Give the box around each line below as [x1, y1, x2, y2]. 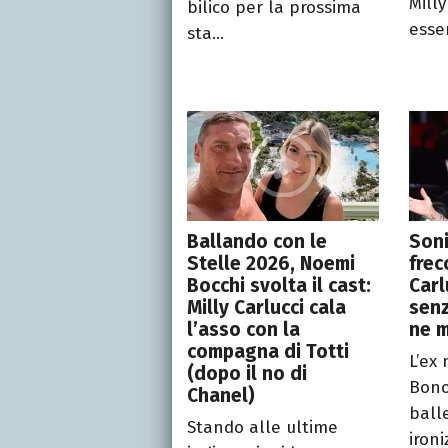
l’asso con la [187, 318, 300, 342]
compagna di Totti [187, 340, 349, 364]
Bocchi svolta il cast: [187, 274, 371, 298]
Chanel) [187, 384, 255, 408]
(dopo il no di [187, 362, 307, 386]
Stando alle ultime [187, 417, 338, 439]
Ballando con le [187, 230, 327, 254]
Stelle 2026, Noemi [187, 252, 355, 276]
